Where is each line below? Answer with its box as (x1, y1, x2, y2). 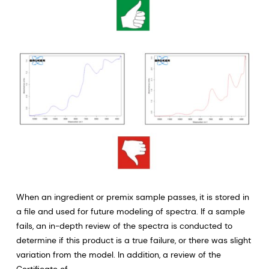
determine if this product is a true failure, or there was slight (16, 234, 251, 246)
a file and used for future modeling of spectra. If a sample (16, 205, 245, 217)
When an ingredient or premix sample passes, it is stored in (16, 191, 249, 202)
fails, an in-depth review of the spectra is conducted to (16, 220, 232, 231)
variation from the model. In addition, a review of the (16, 249, 221, 260)
